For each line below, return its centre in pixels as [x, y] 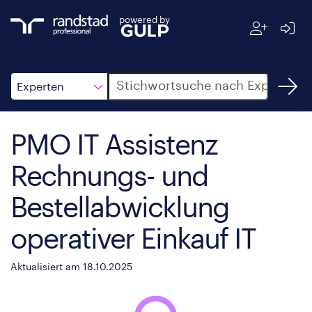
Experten [40, 86]
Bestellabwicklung [120, 206]
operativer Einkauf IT [133, 238]
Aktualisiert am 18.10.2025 [71, 266]
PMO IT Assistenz [114, 144]
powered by [145, 19]
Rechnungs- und [109, 175]
